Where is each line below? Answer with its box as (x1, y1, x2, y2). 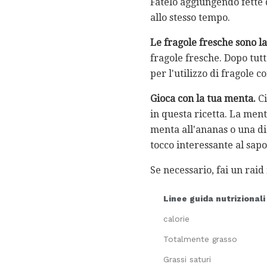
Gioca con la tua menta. (150, 92, 256, 104)
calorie (163, 213, 190, 223)
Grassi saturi (163, 254, 211, 264)
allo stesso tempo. (150, 11, 230, 23)
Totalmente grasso (163, 234, 237, 244)
